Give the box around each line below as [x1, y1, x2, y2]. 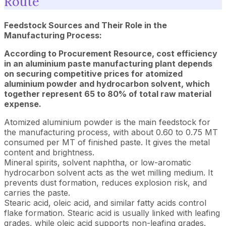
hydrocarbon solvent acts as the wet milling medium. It [4, 167, 213, 178]
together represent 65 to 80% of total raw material [4, 89, 211, 99]
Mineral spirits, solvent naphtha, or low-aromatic [4, 157, 191, 167]
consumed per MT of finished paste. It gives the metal [4, 137, 210, 147]
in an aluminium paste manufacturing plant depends [4, 59, 212, 69]
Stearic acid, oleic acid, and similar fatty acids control [4, 198, 206, 208]
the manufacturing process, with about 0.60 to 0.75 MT [4, 127, 218, 137]
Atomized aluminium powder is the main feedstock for [4, 117, 210, 127]
